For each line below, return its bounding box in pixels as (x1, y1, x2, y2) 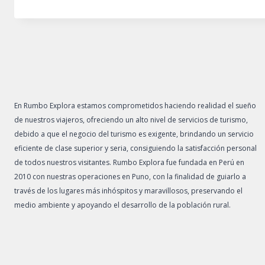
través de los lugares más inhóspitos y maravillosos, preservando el (14, 185, 243, 196)
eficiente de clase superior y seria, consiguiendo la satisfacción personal (14, 143, 257, 153)
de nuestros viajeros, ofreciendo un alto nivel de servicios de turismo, (14, 114, 248, 125)
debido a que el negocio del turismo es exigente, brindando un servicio (14, 128, 254, 139)
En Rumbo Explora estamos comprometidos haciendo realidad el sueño (14, 100, 256, 111)
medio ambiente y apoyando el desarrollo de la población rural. (14, 199, 231, 210)
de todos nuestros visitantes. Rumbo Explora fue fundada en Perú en (14, 157, 244, 167)
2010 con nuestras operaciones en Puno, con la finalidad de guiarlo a (14, 171, 246, 182)
